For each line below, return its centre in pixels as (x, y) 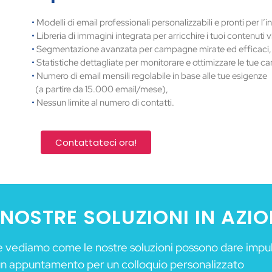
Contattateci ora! (96, 142)
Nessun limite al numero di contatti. (104, 103)
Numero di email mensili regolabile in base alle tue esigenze (151, 76)
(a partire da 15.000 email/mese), (100, 90)
